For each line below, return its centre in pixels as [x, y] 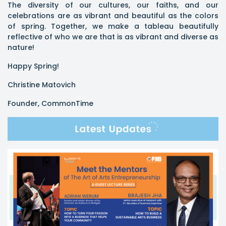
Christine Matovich [42, 84]
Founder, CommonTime [50, 103]
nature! [21, 47]
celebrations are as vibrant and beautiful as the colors [113, 15]
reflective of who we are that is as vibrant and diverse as [113, 37]
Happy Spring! [33, 66]
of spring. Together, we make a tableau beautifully [113, 26]
